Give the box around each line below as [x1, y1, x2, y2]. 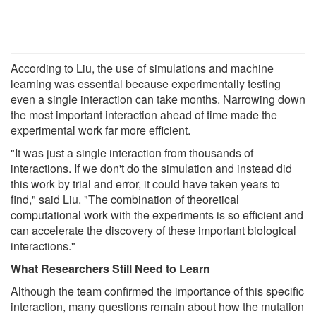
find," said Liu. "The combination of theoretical [11, 191, 239, 208]
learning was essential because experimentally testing [11, 75, 281, 92]
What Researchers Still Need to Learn [11, 260, 210, 277]
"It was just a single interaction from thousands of [11, 145, 253, 162]
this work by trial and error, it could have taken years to [11, 176, 280, 193]
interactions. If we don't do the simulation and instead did [11, 160, 292, 177]
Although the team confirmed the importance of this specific [11, 283, 304, 300]
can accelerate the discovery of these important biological [11, 222, 296, 239]
